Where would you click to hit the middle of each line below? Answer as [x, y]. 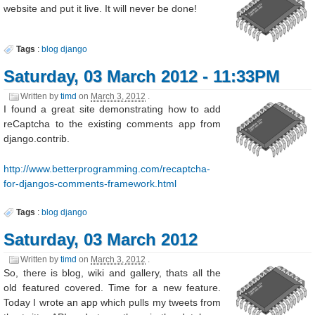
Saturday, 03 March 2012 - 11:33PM [142, 76]
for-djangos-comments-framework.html [90, 183]
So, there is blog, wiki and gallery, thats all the [112, 272]
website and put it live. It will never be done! [101, 8]
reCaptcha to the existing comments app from [112, 124]
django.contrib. [37, 139]
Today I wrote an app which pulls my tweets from [112, 302]
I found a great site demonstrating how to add [112, 109]
